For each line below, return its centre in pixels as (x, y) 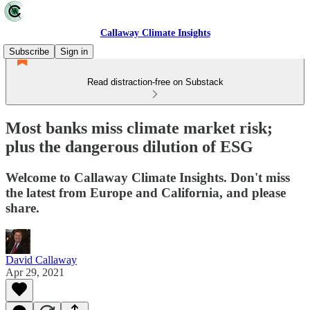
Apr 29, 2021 (35, 272)
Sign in (74, 52)
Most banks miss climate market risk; (139, 128)
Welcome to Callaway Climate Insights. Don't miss (148, 177)
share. (22, 208)
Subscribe (29, 52)
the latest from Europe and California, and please (146, 192)
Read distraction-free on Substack (155, 82)
